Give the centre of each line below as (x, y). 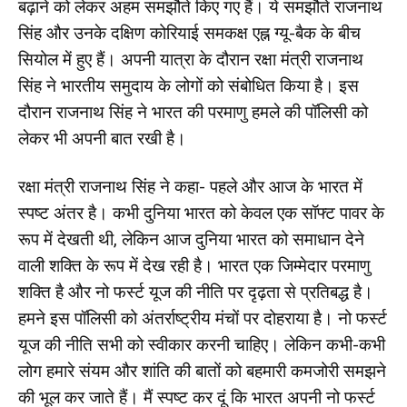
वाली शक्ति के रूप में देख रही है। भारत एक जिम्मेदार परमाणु (194, 266)
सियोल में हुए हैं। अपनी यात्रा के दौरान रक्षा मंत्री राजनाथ (191, 60)
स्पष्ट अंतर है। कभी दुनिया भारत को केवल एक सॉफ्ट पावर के (201, 213)
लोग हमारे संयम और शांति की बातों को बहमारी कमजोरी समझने (202, 371)
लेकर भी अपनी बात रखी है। (102, 139)
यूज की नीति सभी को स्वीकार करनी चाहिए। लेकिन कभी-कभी (202, 345)
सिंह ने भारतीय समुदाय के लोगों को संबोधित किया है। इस (189, 86)
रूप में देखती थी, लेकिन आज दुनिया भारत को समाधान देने (191, 239)
